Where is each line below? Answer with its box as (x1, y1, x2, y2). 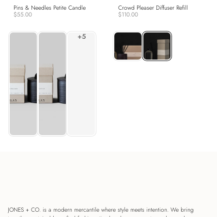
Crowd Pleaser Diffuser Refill (118, 3, 188, 13)
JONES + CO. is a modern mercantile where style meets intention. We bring (8, 205, 194, 214)
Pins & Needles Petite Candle (14, 3, 86, 13)
